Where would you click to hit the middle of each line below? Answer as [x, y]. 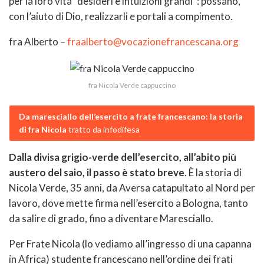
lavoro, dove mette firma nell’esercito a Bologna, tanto [128, 203]
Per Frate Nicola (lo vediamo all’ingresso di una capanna [130, 243]
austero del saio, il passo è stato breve [97, 172]
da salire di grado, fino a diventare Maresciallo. [111, 218]
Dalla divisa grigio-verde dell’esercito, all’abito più [123, 157]
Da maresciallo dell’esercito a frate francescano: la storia [131, 116]
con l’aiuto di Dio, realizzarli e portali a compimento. [121, 16]
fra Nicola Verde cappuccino [132, 85]
